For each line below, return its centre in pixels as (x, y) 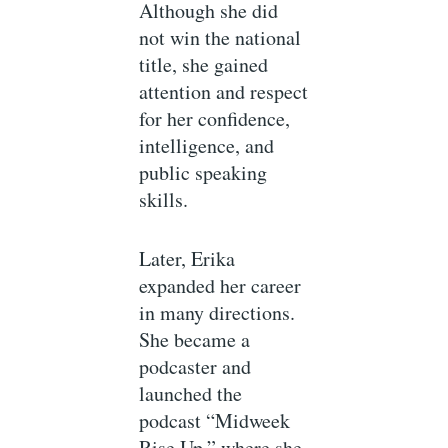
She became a (195, 340)
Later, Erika (187, 259)
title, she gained (204, 65)
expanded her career (220, 286)
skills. (164, 200)
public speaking (203, 173)
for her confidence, (215, 119)
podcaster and (195, 367)
